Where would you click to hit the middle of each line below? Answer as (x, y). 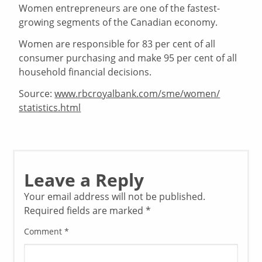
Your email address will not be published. (115, 197)
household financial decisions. (85, 72)
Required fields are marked (85, 211)
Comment (44, 232)
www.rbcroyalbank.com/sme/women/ (137, 93)
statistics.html (50, 107)
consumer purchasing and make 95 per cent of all (128, 58)
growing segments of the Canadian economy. (118, 23)
